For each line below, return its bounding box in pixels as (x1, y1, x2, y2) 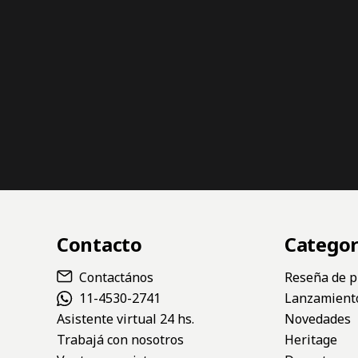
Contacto (56, 230, 142, 257)
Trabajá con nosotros (56, 330, 184, 348)
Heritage (284, 330, 337, 348)
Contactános (78, 268, 153, 286)
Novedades (284, 309, 351, 328)
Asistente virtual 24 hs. (56, 309, 194, 328)
